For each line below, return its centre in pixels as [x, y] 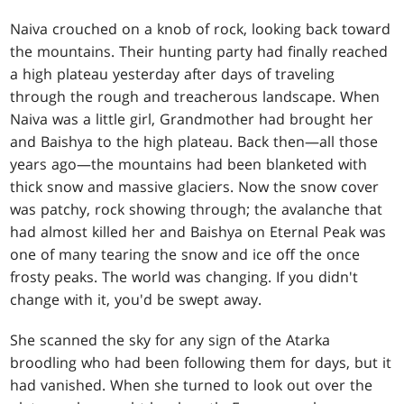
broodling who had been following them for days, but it [201, 363]
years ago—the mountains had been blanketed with [189, 165]
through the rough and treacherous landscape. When [195, 97]
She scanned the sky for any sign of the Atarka [170, 340]
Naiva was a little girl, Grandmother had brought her [192, 119]
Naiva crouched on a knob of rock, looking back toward [201, 29]
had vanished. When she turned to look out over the [192, 386]
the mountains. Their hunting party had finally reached [199, 52]
